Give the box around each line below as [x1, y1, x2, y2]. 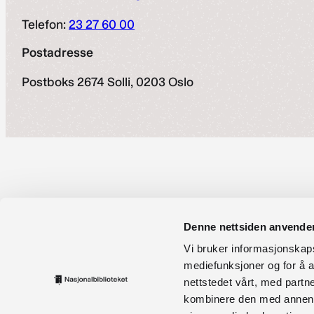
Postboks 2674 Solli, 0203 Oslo [22, 74, 194, 90]
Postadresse [22, 45, 94, 61]
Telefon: [22, 16, 69, 32]
